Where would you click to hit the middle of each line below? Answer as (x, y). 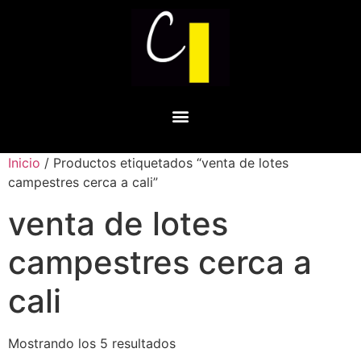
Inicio (24, 163)
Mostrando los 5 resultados (92, 344)
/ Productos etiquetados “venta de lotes (164, 163)
